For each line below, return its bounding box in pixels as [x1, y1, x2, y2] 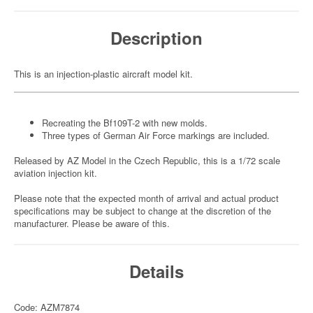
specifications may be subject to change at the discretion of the [14, 204, 271, 217]
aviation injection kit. [14, 166, 97, 180]
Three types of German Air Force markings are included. [42, 129, 270, 142]
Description [110, 26, 203, 50]
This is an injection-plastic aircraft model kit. [14, 67, 193, 80]
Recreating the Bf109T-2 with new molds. [42, 116, 208, 129]
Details [129, 259, 184, 283]
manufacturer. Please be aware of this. [14, 217, 170, 230]
